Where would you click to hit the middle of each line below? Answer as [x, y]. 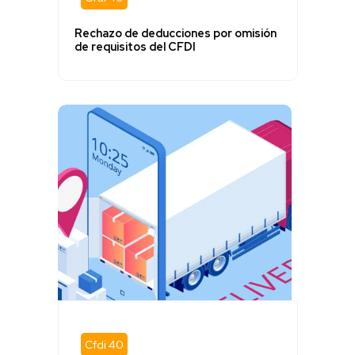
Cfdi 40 [104, 344]
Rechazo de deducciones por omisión [175, 34]
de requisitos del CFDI [135, 47]
